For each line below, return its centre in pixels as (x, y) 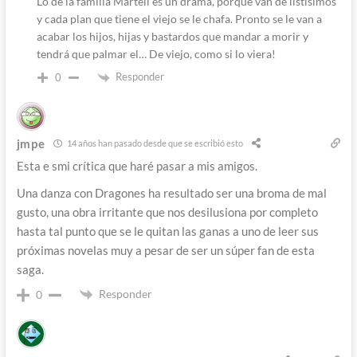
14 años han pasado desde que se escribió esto (154, 143)
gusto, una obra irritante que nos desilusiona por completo (167, 212)
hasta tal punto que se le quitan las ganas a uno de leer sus (167, 231)
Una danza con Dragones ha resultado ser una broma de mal (171, 192)
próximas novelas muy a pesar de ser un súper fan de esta (165, 250)
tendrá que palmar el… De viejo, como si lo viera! (156, 53)
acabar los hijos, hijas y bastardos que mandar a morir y (172, 36)
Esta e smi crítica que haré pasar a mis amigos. (137, 165)
